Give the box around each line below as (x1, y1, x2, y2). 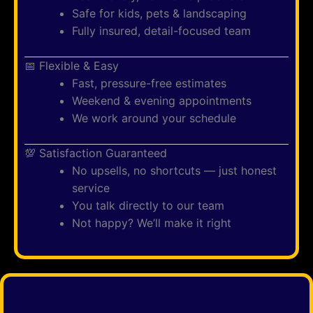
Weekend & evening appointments (72, 94, 252, 108)
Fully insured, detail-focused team (72, 24, 251, 38)
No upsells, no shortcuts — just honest (72, 163, 277, 177)
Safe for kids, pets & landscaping (72, 6, 247, 20)
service (72, 181, 110, 195)
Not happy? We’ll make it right (72, 216, 231, 230)
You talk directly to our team (72, 198, 224, 212)
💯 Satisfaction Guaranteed (24, 146, 167, 160)
